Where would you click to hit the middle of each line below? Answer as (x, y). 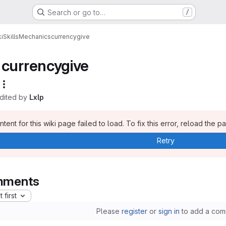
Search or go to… (76, 12)
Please (109, 211)
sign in (169, 211)
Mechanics (35, 36)
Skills (11, 36)
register (134, 211)
